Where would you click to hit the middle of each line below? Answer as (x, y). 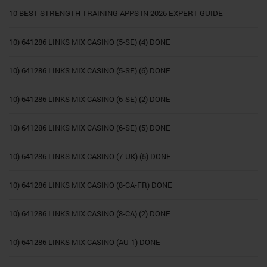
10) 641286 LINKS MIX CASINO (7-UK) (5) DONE (90, 156)
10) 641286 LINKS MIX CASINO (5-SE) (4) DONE (90, 41)
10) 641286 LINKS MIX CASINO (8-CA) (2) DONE (90, 213)
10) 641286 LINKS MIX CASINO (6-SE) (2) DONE (90, 99)
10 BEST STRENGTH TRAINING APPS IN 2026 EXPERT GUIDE (116, 13)
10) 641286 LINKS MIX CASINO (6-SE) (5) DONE (90, 127)
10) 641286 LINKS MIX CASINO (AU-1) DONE (85, 242)
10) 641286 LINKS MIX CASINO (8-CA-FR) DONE (91, 184)
